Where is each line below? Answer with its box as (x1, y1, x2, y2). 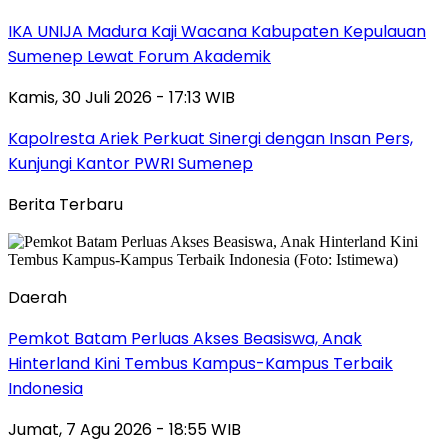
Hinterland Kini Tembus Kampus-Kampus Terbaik (8, 351, 393, 375)
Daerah (8, 285, 67, 309)
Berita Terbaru (8, 192, 123, 216)
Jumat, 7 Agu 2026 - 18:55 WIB (8, 417, 241, 441)
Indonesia (8, 376, 83, 400)
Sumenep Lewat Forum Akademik (8, 44, 271, 68)
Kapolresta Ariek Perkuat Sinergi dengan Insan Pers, (8, 126, 413, 150)
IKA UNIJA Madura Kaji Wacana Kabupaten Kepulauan (8, 19, 426, 43)
